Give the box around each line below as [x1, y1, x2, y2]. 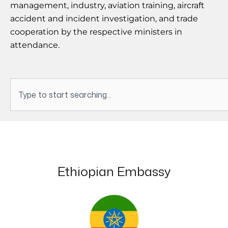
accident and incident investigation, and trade [10, 14, 198, 24]
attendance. [10, 40, 60, 50]
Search [10, 78, 37, 90]
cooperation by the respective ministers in [10, 27, 182, 37]
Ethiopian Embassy [57, 162, 171, 181]
